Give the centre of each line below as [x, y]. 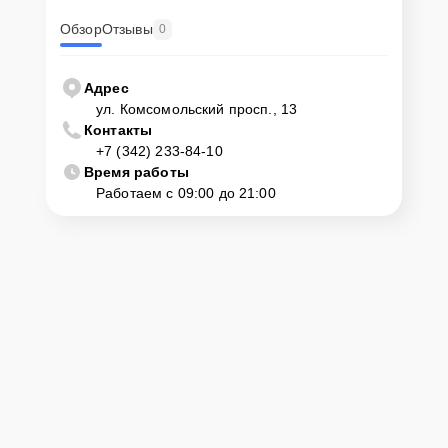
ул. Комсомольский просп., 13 [197, 108]
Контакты [118, 129]
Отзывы [127, 29]
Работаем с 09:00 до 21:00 [186, 192]
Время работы [136, 171]
